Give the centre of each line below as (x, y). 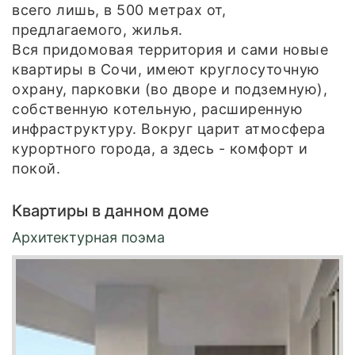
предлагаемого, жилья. (97, 29)
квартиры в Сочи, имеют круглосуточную (166, 69)
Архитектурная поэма (88, 237)
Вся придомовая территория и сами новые (170, 49)
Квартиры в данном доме (111, 210)
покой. (36, 168)
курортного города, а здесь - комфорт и (160, 148)
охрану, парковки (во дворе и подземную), (170, 89)
